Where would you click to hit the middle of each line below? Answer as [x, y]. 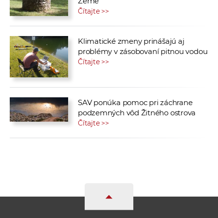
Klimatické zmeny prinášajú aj [131, 41]
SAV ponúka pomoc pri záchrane [135, 103]
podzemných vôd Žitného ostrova [137, 113]
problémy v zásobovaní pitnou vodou [143, 52]
